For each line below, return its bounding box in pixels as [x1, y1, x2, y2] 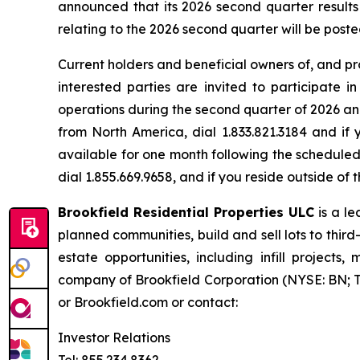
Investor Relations [58, 329, 170, 346]
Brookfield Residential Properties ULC [58, 204, 315, 220]
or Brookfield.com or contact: [58, 294, 238, 310]
